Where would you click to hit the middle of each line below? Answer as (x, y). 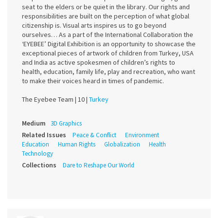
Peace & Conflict (94, 135)
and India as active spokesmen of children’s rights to (99, 63)
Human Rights (77, 145)
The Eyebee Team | (50, 100)
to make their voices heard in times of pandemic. (93, 81)
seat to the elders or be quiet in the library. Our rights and (106, 7)
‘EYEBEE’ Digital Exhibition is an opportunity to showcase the (109, 44)
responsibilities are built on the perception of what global (106, 16)
